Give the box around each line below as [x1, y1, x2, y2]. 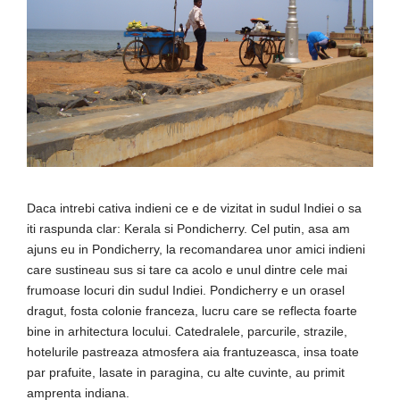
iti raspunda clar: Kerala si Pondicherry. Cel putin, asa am [27, 221, 350, 236]
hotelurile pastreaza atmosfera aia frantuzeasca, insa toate [27, 344, 359, 359]
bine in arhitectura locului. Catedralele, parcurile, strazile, [27, 323, 347, 338]
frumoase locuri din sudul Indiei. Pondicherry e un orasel [27, 282, 345, 297]
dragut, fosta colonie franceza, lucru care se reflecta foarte [27, 303, 357, 318]
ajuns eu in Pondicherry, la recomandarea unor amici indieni [27, 241, 365, 256]
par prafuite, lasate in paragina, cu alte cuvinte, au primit [27, 364, 345, 379]
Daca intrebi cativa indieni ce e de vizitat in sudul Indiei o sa [27, 200, 362, 215]
